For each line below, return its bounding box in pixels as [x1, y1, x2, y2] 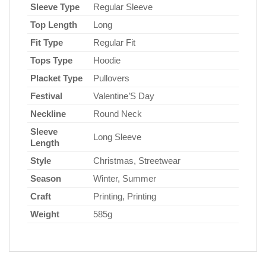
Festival [30, 91, 62, 102]
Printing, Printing [93, 191, 156, 202]
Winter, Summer [93, 173, 156, 184]
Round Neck [93, 109, 142, 119]
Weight [30, 209, 59, 220]
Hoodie [93, 55, 121, 66]
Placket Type [30, 73, 83, 84]
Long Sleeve [93, 132, 141, 142]
